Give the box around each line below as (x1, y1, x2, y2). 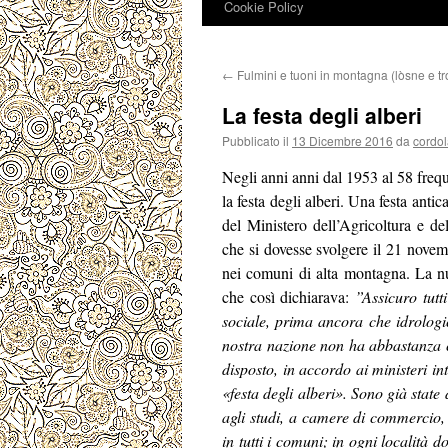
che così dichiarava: (222, 286, 356, 307)
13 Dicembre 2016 (292, 132, 393, 149)
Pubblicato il (222, 132, 289, 149)
